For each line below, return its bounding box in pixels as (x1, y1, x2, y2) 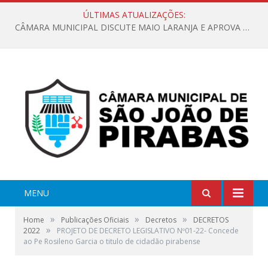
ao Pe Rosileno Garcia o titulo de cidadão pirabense (23, 236, 200, 246)
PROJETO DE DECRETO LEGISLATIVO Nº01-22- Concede (57, 225, 239, 236)
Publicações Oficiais (61, 214, 129, 225)
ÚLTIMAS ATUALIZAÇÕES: (83, 9, 185, 20)
